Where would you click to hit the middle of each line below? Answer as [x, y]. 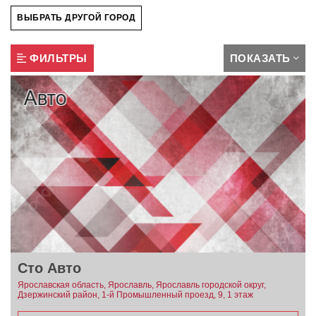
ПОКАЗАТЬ [260, 58]
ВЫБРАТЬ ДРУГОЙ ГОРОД [76, 18]
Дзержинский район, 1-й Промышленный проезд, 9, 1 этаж [135, 294]
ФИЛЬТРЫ [59, 58]
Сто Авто [49, 268]
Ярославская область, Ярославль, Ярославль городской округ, [142, 285]
